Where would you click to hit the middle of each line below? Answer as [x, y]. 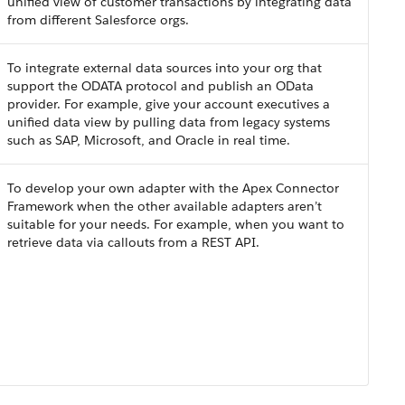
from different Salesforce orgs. [98, 20]
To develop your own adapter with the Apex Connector [173, 188]
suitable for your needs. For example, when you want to [176, 224]
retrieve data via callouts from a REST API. [133, 242]
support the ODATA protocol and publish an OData [160, 86]
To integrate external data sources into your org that [165, 68]
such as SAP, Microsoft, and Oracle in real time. [149, 140]
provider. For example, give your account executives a [169, 104]
